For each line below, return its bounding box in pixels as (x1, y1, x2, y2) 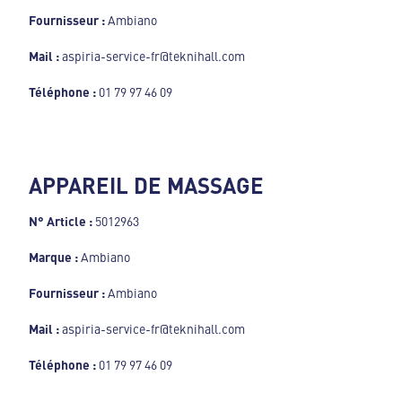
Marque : (29, 248, 81, 267)
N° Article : (29, 212, 95, 231)
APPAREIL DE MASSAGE (29, 170, 264, 201)
